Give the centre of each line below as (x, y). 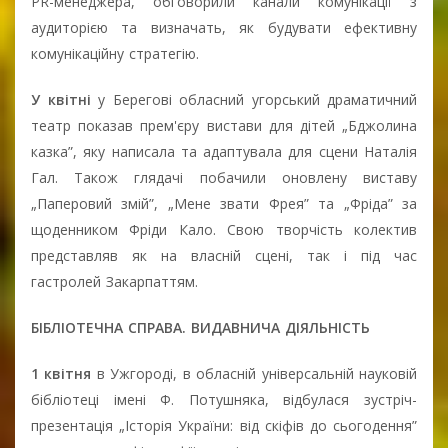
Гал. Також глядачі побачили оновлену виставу (224, 177)
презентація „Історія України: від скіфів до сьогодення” (224, 425)
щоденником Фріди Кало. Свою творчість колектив (224, 229)
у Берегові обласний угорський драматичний (257, 99)
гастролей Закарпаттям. (114, 281)
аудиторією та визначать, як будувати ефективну (224, 27)
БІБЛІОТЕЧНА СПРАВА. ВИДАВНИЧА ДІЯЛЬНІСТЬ (200, 327)
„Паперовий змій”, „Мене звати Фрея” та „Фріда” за (224, 203)
